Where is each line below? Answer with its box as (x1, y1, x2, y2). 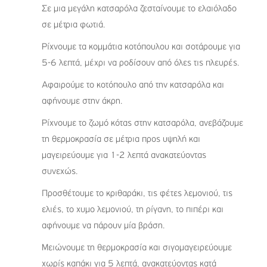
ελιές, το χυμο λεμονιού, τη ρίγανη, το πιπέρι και (42, 205, 223, 215)
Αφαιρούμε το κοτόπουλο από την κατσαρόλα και (42, 80, 224, 91)
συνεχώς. (42, 167, 78, 177)
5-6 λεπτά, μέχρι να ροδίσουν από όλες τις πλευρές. (42, 58, 240, 69)
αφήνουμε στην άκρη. (42, 97, 123, 107)
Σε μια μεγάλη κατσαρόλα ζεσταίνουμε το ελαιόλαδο (42, 4, 237, 14)
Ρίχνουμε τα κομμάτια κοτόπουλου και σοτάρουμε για (42, 42, 240, 52)
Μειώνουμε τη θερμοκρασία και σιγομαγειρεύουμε (42, 243, 232, 253)
